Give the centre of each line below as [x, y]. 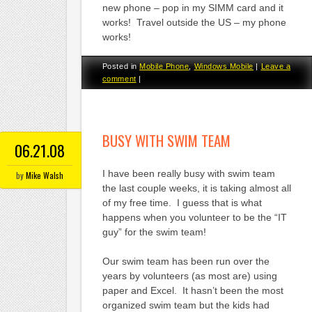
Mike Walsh [44, 175]
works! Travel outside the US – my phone [194, 23]
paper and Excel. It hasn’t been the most [193, 290]
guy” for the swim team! [154, 232]
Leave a [276, 67]
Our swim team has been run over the [186, 261]
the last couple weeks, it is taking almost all [196, 188]
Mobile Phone [164, 67]
